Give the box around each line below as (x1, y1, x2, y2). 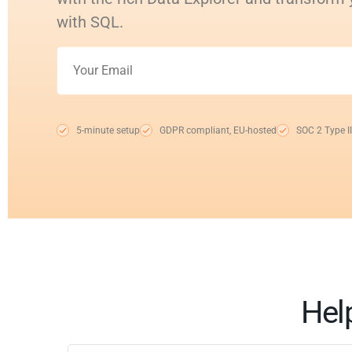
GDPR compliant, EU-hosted (159, 125, 277, 136)
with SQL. (57, 13, 123, 31)
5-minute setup (76, 125, 140, 136)
